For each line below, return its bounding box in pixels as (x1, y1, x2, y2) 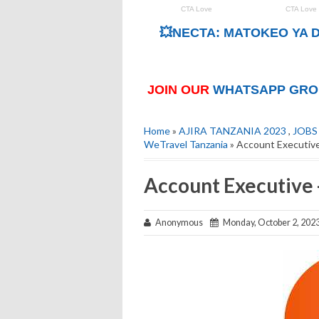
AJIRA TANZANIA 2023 (179, 125, 286, 137)
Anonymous (151, 217, 210, 229)
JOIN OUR (147, 83, 213, 98)
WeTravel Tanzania (144, 138, 228, 151)
